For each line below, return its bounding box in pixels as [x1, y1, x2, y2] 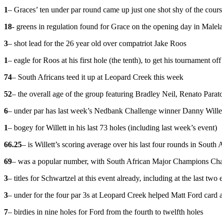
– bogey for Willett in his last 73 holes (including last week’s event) [8, 123, 217, 132]
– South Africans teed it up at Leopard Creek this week [12, 72, 183, 81]
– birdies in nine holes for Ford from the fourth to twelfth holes [8, 207, 203, 216]
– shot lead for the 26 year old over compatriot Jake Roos [8, 39, 186, 48]
